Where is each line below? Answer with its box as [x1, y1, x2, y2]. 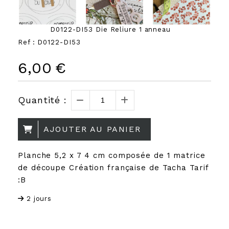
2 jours [26, 194, 52, 202]
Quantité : [18, 94, 67, 105]
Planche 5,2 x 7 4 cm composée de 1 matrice [18, 150, 205, 160]
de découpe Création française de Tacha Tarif [18, 163, 209, 172]
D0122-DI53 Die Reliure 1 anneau [50, 25, 171, 33]
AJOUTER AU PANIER [43, 124, 141, 134]
